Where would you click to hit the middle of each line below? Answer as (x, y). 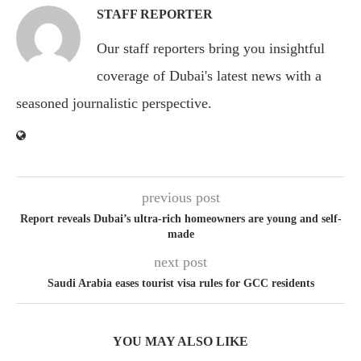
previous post (180, 197)
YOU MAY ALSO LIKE (180, 341)
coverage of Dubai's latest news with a (209, 76)
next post (180, 262)
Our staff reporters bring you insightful (211, 48)
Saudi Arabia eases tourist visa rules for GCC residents (180, 283)
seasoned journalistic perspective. (114, 103)
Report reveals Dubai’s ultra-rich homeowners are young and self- (180, 219)
